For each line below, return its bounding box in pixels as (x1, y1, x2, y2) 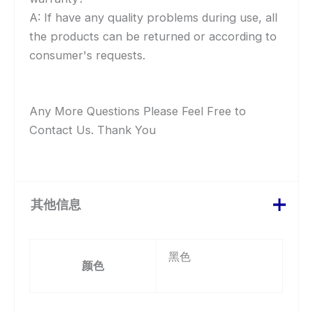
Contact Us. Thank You (29, 122, 156, 137)
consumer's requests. (29, 48, 146, 62)
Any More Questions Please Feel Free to (29, 103, 247, 118)
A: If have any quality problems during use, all (29, 10, 278, 24)
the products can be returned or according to (29, 29, 277, 43)
